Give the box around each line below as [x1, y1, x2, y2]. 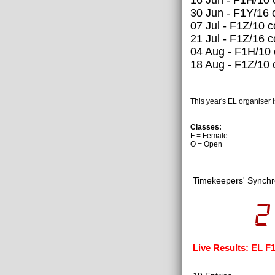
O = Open [190, 139, 222, 149]
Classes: [190, 122, 222, 131]
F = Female [190, 131, 228, 140]
